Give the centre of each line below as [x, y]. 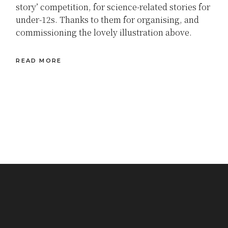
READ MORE [39, 61]
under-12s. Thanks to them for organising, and [108, 19]
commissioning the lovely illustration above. [104, 32]
